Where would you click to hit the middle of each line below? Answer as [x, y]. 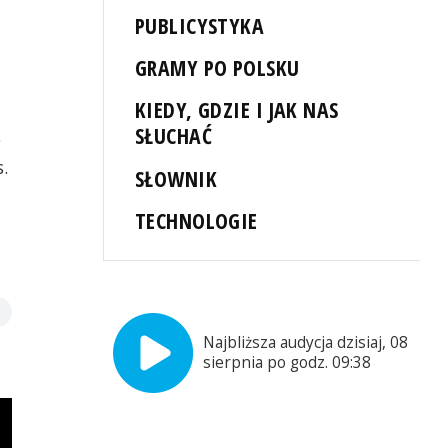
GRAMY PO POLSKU [217, 68]
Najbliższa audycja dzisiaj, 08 [306, 342]
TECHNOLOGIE [196, 220]
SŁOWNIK [176, 178]
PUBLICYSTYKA [200, 26]
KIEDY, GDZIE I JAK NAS [237, 110]
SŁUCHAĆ [174, 136]
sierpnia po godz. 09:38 [287, 362]
